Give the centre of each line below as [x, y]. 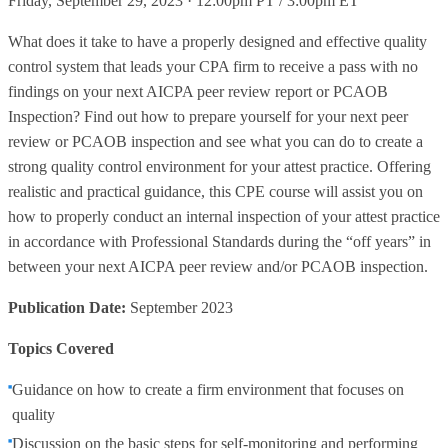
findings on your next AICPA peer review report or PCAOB [198, 91]
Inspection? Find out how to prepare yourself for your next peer [208, 116]
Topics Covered [61, 348]
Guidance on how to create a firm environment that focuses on [208, 389]
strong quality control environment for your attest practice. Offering [219, 166]
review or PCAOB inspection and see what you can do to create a [215, 141]
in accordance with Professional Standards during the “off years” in [219, 241]
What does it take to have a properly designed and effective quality [217, 41]
